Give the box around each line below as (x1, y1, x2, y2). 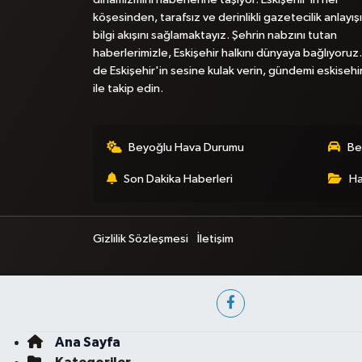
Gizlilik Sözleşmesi (92, 233, 188, 245)
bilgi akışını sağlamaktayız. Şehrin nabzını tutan (92, 29, 337, 41)
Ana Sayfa (54, 335, 120, 349)
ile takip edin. (92, 82, 163, 95)
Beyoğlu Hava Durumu (128, 141, 245, 154)
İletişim (197, 233, 234, 245)
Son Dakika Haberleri (124, 173, 234, 185)
